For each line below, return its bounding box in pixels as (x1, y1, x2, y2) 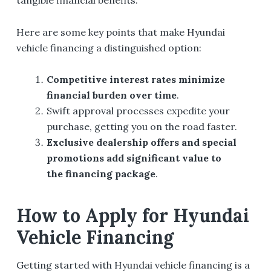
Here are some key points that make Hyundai (16, 25, 225, 38)
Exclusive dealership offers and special (47, 136, 237, 149)
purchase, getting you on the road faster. (47, 120, 238, 133)
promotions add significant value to (47, 152, 222, 165)
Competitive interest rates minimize (47, 73, 226, 86)
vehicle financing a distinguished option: (16, 41, 201, 54)
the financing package (47, 168, 156, 180)
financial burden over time (47, 89, 177, 102)
